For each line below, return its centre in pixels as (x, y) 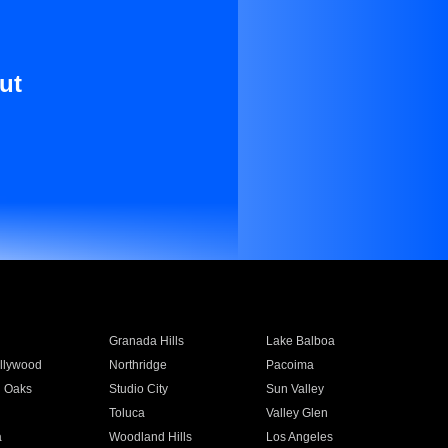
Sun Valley (295, 389)
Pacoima (290, 365)
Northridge (137, 365)
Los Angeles (300, 437)
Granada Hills (146, 341)
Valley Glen (297, 413)
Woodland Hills (150, 437)
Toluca (126, 413)
